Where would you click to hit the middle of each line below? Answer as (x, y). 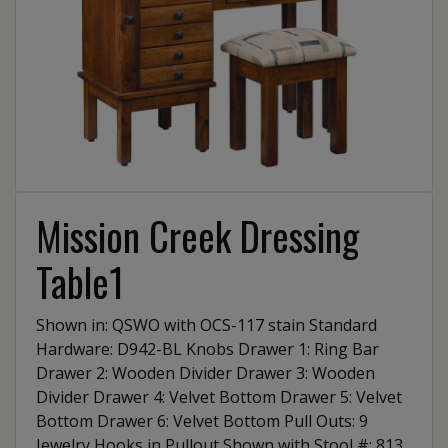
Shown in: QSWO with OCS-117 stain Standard (206, 325)
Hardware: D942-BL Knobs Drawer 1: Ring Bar (207, 349)
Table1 (80, 281)
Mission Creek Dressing (197, 235)
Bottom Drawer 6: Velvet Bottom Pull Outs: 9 (202, 421)
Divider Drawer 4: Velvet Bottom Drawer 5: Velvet (219, 397)
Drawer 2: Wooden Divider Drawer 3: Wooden (205, 373)
